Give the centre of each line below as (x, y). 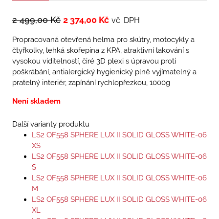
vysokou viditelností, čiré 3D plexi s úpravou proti (94, 61)
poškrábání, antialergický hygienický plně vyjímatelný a (104, 72)
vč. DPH (126, 21)
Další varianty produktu (51, 124)
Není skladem (36, 101)
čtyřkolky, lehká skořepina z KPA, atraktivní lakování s (101, 51)
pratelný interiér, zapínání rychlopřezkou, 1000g (91, 83)
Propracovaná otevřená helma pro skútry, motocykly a (103, 40)
